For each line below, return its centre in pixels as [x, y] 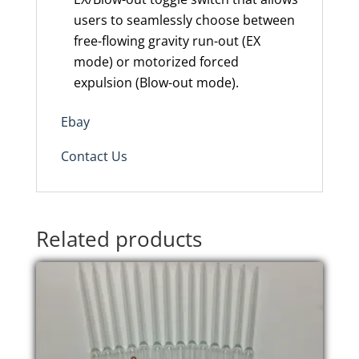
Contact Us [94, 156]
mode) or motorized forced [156, 61]
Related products [119, 238]
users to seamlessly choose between [184, 20]
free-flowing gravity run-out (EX [167, 40]
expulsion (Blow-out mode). [156, 82]
